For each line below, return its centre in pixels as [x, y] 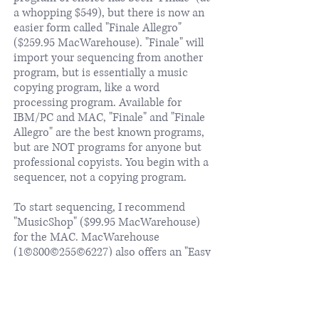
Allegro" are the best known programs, [109, 132]
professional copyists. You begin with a [111, 162]
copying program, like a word [87, 87]
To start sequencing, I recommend [99, 207]
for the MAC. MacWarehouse [87, 237]
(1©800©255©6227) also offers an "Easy [112, 252]
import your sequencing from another [108, 57]
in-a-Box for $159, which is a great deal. [112, 297]
